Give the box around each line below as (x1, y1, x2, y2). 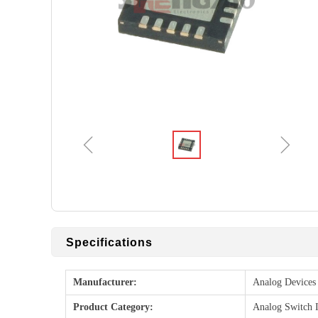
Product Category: (73, 302, 153, 312)
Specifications (66, 236, 153, 248)
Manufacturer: (73, 277, 137, 287)
